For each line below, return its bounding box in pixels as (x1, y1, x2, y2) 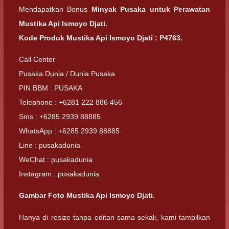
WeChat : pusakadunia (19, 155, 93, 164)
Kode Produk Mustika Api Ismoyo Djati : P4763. (19, 33, 182, 42)
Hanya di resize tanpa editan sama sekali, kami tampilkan (19, 213, 210, 221)
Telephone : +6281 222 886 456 (19, 98, 122, 106)
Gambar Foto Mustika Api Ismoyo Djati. (19, 191, 155, 200)
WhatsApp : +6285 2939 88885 (19, 127, 120, 135)
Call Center (19, 55, 55, 63)
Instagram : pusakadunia (19, 170, 99, 178)
